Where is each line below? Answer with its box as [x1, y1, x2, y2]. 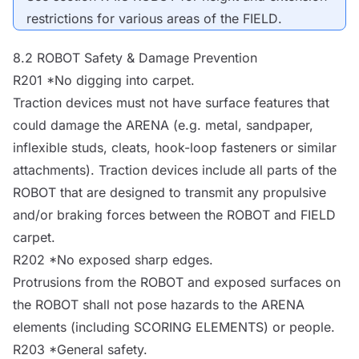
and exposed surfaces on [184, 273, 341, 290]
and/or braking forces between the [13, 206, 227, 223]
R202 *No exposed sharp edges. [13, 251, 213, 268]
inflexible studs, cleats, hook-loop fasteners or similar [13, 139, 337, 155]
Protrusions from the [13, 273, 140, 290]
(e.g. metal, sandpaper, [169, 116, 313, 133]
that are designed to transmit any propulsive [56, 184, 326, 200]
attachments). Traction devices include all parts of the [13, 161, 337, 178]
